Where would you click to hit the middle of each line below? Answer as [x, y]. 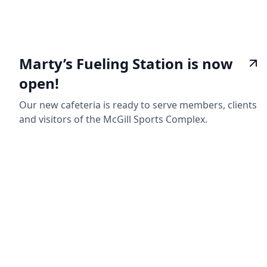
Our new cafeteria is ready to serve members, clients [138, 105]
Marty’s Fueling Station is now [126, 63]
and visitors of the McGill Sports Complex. [113, 119]
